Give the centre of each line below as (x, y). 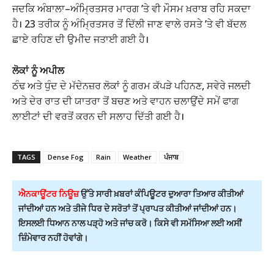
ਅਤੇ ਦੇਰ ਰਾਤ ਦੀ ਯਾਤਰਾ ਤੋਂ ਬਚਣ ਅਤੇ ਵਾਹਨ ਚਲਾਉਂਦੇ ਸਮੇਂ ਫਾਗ (125, 101)
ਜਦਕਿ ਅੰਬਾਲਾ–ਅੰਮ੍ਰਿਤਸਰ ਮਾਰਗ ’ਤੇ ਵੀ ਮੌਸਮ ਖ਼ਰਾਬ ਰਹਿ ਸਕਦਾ (131, 9)
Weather (137, 157)
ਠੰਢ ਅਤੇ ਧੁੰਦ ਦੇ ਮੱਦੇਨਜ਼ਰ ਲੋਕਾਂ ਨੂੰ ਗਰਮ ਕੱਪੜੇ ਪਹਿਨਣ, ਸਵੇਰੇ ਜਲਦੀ (131, 86)
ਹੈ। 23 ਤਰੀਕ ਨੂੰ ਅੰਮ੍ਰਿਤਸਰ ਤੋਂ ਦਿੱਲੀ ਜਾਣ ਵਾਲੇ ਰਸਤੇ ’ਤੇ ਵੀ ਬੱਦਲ (129, 24)
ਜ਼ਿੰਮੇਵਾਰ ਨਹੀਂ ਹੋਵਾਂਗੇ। (54, 238)
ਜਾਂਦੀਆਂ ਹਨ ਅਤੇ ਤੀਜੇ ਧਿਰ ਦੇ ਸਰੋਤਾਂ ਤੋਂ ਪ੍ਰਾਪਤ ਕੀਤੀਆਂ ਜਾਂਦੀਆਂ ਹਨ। (128, 209)
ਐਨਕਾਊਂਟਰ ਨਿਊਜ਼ (49, 194)
